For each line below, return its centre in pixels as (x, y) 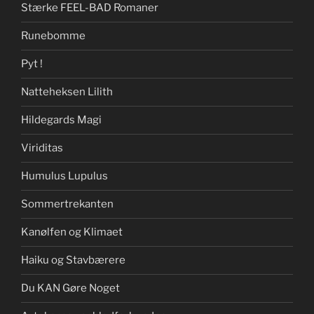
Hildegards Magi (61, 120)
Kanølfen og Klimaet (72, 232)
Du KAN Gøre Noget (70, 288)
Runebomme (53, 36)
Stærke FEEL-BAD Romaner (90, 8)
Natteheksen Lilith (67, 92)
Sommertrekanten (67, 204)
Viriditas (42, 148)
